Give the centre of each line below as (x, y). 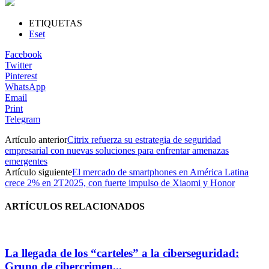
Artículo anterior (36, 139)
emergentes (26, 161)
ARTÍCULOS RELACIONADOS (75, 207)
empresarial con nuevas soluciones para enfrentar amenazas (117, 150)
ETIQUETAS (56, 23)
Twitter (18, 65)
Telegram (23, 119)
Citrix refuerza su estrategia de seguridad (144, 139)
